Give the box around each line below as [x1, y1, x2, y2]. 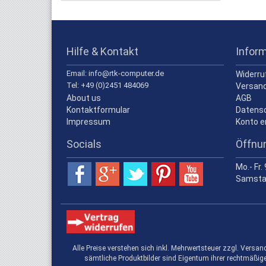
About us [66, 93, 101, 103]
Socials [66, 138, 102, 150]
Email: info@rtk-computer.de [66, 69, 164, 78]
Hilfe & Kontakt [66, 45, 138, 58]
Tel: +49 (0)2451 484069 [66, 81, 148, 90]
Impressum [66, 117, 110, 126]
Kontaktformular [66, 105, 130, 115]
